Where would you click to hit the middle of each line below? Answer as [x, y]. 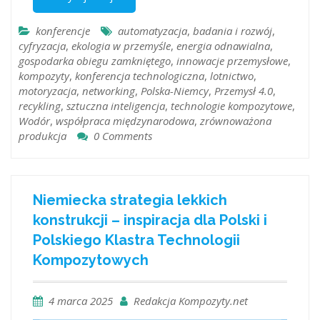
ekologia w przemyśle [121, 46]
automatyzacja [152, 31]
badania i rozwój [232, 31]
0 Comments [123, 136]
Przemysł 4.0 [244, 91]
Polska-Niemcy [175, 91]
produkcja [42, 136]
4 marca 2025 [81, 300]
